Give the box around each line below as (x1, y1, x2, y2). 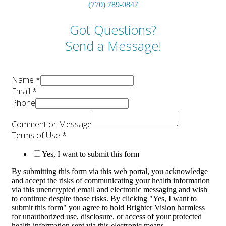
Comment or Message (12, 119, 92, 130)
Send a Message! (65, 37, 161, 55)
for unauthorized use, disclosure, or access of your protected (12, 212, 202, 221)
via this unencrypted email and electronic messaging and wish (12, 185, 207, 194)
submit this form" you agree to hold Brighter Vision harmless (12, 203, 205, 212)
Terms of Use (12, 130, 62, 141)
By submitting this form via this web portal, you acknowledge (12, 167, 208, 176)
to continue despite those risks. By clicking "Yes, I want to (12, 194, 197, 203)
